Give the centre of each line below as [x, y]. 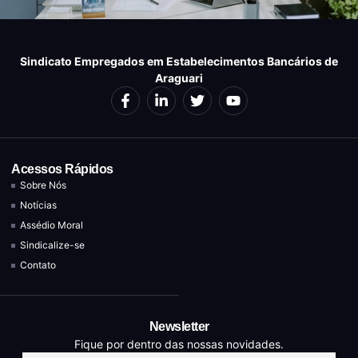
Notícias [39, 205]
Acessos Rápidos [62, 169]
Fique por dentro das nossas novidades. [179, 344]
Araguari [179, 78]
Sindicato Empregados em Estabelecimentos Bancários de [179, 62]
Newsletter [179, 327]
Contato [38, 265]
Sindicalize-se [53, 245]
